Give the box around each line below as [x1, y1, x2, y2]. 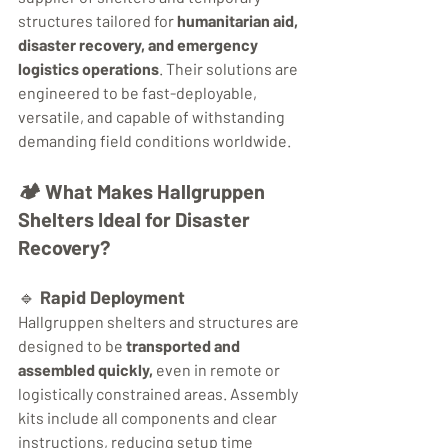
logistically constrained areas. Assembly [18, 384, 301, 404]
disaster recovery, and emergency [18, 35, 261, 55]
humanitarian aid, [177, 11, 301, 31]
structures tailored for [18, 11, 177, 31]
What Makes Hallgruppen [45, 179, 269, 204]
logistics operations [18, 59, 159, 79]
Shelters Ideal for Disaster [18, 207, 254, 232]
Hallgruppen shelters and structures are [18, 312, 302, 332]
